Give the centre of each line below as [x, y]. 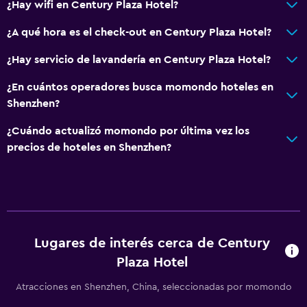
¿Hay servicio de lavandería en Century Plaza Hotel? [139, 59]
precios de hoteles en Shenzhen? [89, 147]
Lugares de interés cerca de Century [152, 243]
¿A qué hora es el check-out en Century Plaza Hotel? [139, 32]
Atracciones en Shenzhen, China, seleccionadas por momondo [153, 287]
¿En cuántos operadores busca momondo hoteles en [140, 87]
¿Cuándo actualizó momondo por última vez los [128, 131]
